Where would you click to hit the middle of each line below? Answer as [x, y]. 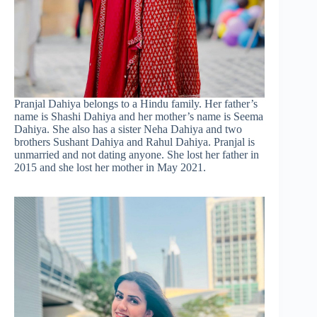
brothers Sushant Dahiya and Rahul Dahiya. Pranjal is [134, 142]
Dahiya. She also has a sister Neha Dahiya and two [128, 129]
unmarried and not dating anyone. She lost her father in [137, 155]
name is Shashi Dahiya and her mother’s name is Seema [139, 117]
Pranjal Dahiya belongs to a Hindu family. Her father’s [136, 104]
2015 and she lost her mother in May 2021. [110, 168]
